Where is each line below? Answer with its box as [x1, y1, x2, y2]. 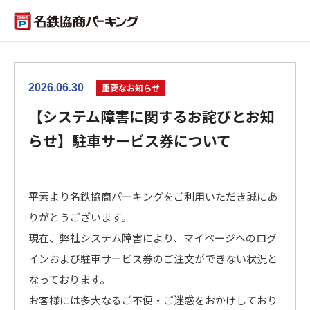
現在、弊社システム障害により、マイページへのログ [28, 230, 277, 246]
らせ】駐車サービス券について [28, 130, 231, 152]
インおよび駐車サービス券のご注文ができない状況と [28, 251, 277, 266]
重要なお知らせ [102, 82, 160, 93]
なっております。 [28, 272, 110, 287]
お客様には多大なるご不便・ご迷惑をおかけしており [28, 293, 277, 308]
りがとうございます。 [28, 210, 131, 225]
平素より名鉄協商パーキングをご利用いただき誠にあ [28, 189, 277, 204]
